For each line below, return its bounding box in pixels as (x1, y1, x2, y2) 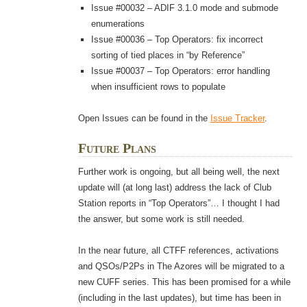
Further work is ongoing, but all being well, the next (77, 167, 280, 177)
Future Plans (77, 141, 156, 156)
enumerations (91, 19, 145, 29)
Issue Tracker (210, 113, 265, 124)
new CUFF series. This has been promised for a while (77, 277, 291, 288)
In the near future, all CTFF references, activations (77, 245, 279, 256)
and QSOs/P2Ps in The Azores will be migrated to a (77, 261, 284, 272)
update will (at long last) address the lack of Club (77, 182, 271, 193)
